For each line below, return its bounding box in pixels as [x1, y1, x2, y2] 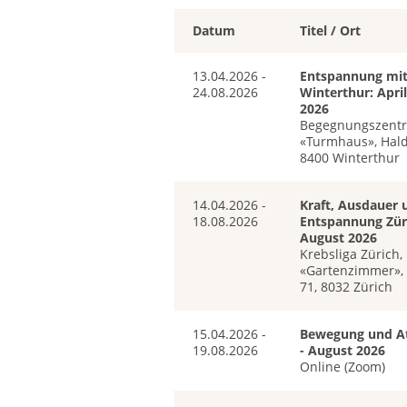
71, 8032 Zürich [299, 278, 392, 296]
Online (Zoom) [299, 358, 385, 376]
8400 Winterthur [299, 149, 400, 167]
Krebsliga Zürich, [299, 245, 402, 263]
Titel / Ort [299, 22, 361, 40]
